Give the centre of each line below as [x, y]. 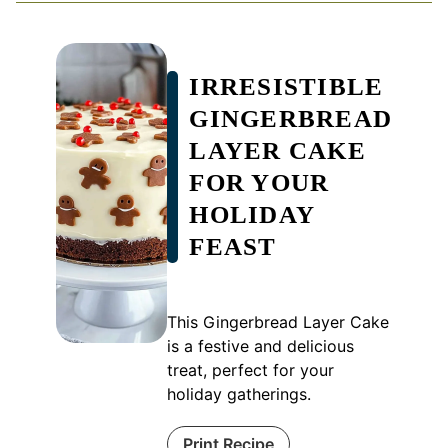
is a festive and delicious [261, 345]
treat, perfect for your [251, 369]
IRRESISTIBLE [286, 86]
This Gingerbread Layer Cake [278, 321]
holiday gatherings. [239, 393]
